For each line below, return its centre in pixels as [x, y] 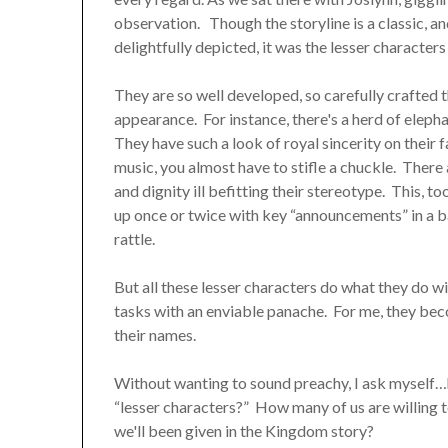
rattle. [135, 239]
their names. [155, 335]
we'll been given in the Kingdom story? [244, 431]
